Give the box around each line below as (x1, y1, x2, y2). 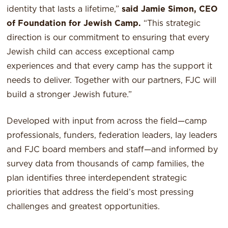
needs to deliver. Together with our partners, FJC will (7, 76, 217, 85)
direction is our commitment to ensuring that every (7, 34, 210, 42)
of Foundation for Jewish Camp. (7, 19, 141, 28)
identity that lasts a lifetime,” (7, 5, 122, 14)
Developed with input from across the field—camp (7, 117, 208, 126)
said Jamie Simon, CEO (122, 5, 218, 14)
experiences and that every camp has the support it (7, 62, 213, 71)
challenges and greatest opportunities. (7, 203, 160, 211)
